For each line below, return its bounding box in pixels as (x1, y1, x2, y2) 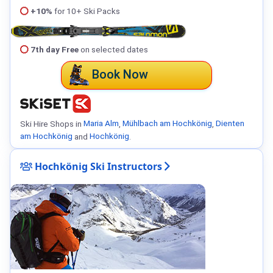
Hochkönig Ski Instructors (32, 159, 162, 173)
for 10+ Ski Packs (52, 6, 120, 16)
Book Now (91, 66, 148, 82)
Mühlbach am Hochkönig (122, 118, 212, 129)
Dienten (216, 118, 244, 129)
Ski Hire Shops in (20, 118, 83, 129)
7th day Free (30, 44, 79, 54)
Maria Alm (83, 118, 119, 129)
